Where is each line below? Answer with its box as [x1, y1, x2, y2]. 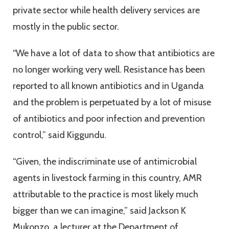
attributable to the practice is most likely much [13, 189, 198, 200]
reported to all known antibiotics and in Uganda [13, 80, 204, 92]
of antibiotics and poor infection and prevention [13, 113, 205, 125]
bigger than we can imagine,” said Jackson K [13, 205, 186, 217]
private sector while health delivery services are [13, 5, 200, 16]
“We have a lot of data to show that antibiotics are [13, 48, 215, 59]
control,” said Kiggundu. [13, 129, 106, 141]
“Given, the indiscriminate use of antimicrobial [13, 156, 197, 168]
